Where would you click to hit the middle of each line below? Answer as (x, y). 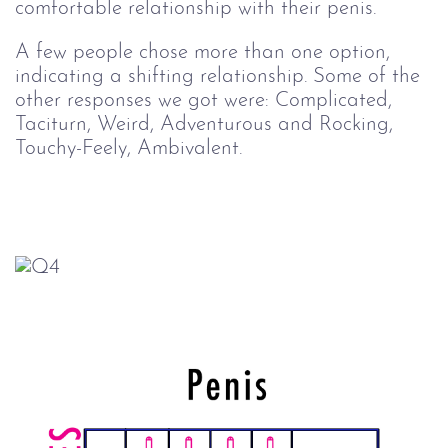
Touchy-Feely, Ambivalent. (128, 149)
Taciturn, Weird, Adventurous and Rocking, (204, 125)
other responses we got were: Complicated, (203, 101)
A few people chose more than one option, (202, 53)
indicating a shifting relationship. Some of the (217, 77)
